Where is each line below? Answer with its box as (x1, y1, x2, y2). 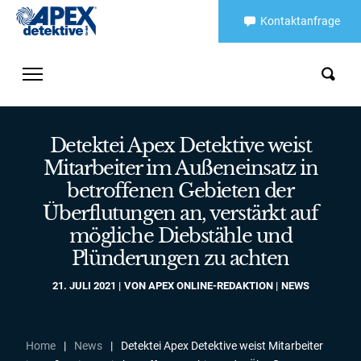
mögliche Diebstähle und (68, 224, 293, 247)
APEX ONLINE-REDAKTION (147, 280, 273, 292)
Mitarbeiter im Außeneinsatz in (43, 156, 318, 180)
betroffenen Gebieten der (67, 179, 294, 202)
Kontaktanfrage (260, 15, 340, 27)
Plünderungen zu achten (71, 247, 290, 270)
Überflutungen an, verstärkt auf (43, 201, 318, 225)
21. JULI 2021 (52, 280, 116, 292)
